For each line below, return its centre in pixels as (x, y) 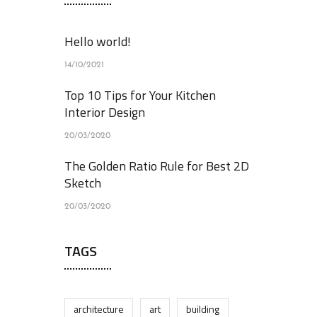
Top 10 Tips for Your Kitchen (140, 95)
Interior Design (105, 112)
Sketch (83, 183)
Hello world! (98, 41)
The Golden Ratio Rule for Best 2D (157, 166)
